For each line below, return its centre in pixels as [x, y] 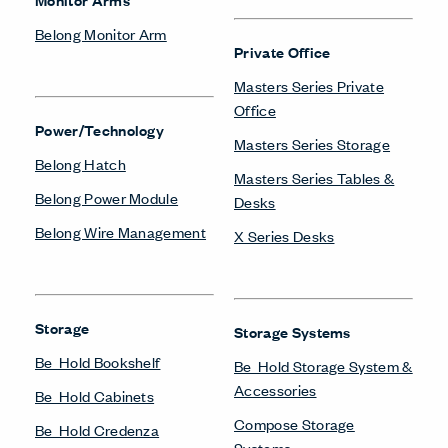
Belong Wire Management [121, 231]
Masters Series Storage [312, 143]
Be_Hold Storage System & [323, 365]
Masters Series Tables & [314, 177]
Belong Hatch [80, 163]
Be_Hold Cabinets [95, 395]
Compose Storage [294, 423]
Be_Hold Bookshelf [98, 361]
